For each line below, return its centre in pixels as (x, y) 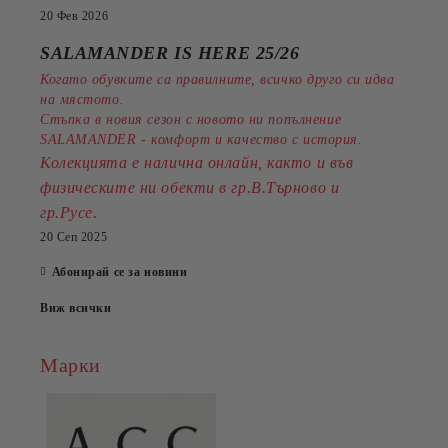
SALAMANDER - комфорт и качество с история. (201, 139)
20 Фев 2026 (74, 16)
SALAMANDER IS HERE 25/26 (172, 53)
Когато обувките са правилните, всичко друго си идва (217, 79)
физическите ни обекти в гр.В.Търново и (190, 187)
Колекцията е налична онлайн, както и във (197, 162)
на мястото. (82, 99)
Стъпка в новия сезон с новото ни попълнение (191, 119)
